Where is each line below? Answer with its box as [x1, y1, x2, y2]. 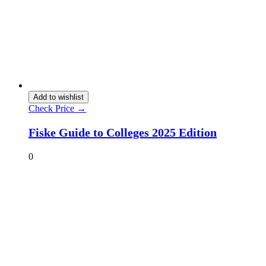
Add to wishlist [33, 92, 84, 102]
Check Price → [28, 103, 86, 113]
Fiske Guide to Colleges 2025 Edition [28, 125, 217, 139]
